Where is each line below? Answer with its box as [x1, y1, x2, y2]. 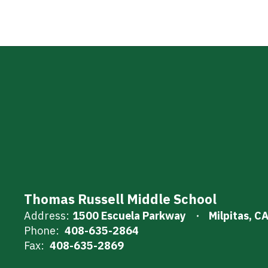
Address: [24, 209, 69, 223]
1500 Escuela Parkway [72, 209, 186, 223]
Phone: [24, 224, 59, 237]
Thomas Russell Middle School [24, 190, 217, 208]
